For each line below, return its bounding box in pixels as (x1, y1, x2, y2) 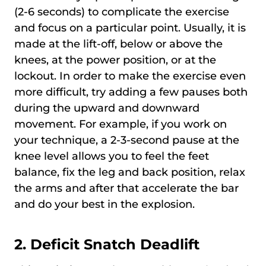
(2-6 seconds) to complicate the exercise (14, 5, 229, 18)
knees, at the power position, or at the (14, 53, 216, 66)
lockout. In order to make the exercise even (14, 69, 246, 83)
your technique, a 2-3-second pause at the (14, 133, 239, 147)
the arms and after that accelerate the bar (14, 181, 239, 195)
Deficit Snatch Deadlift (30, 235, 199, 253)
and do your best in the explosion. (14, 197, 198, 211)
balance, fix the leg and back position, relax (14, 165, 245, 179)
